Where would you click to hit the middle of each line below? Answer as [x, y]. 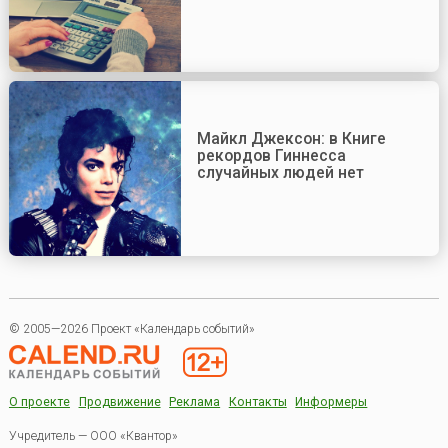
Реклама [195, 402]
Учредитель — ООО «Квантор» [93, 436]
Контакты [257, 402]
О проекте [39, 402]
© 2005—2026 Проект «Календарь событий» [131, 329]
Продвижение [119, 402]
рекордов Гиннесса [271, 155]
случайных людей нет [280, 172]
